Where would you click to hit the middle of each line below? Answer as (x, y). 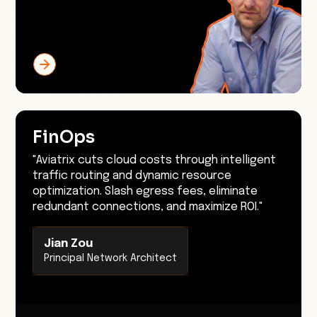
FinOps (64, 138)
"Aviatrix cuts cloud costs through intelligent (154, 161)
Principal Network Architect (110, 259)
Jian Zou (68, 244)
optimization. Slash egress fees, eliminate (145, 192)
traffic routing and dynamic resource (132, 176)
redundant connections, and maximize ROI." (148, 207)
